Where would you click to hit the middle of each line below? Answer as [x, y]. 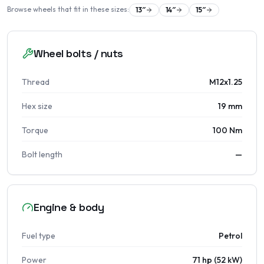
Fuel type [39, 236]
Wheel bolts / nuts [78, 53]
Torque [35, 130]
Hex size [37, 106]
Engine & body [69, 207]
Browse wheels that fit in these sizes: [68, 9]
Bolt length [42, 154]
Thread [36, 82]
